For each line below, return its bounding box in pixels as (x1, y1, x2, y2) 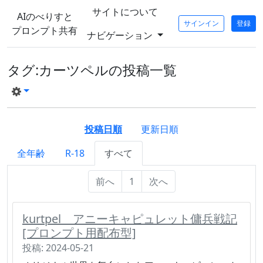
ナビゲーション (86, 29, 155, 42)
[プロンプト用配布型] (22, 224, 136, 241)
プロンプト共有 (12, 24, 77, 37)
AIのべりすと (16, 10, 73, 23)
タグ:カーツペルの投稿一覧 (7, 60, 177, 79)
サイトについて (92, 5, 158, 18)
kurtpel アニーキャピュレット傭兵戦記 (22, 210, 237, 227)
